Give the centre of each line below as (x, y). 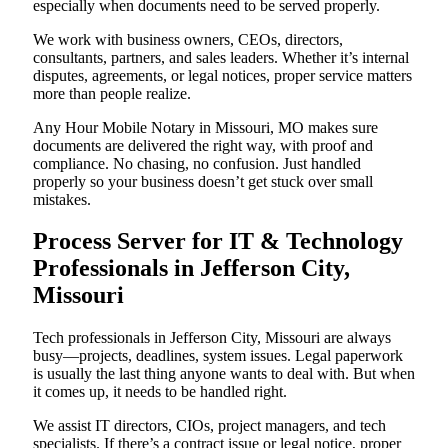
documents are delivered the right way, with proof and (203, 145)
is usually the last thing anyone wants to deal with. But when (224, 374)
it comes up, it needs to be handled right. (160, 392)
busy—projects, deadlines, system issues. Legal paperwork (218, 356)
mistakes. (62, 199)
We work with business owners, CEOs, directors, (188, 39)
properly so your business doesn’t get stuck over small (203, 181)
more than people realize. (112, 93)
